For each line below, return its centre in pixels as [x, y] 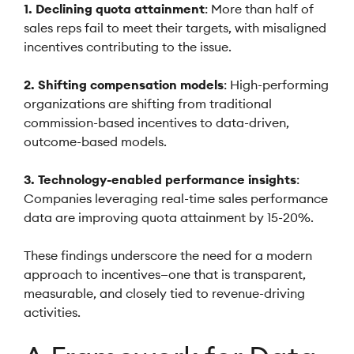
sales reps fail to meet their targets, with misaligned [175, 28]
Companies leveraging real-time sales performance [176, 198]
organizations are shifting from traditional [148, 104]
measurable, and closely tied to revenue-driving [164, 293]
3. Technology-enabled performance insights [160, 179]
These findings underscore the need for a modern [168, 255]
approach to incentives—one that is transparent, [165, 274]
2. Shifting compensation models [124, 85]
